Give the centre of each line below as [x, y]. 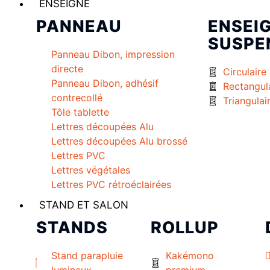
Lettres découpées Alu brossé [119, 141]
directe [67, 69]
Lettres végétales [91, 170]
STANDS [72, 228]
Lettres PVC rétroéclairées [111, 185]
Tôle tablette [80, 112]
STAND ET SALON [84, 205]
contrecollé [77, 98]
